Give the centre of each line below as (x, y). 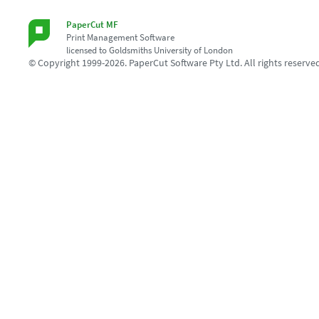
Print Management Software (120, 37)
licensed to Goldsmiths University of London (150, 50)
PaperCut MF (92, 25)
